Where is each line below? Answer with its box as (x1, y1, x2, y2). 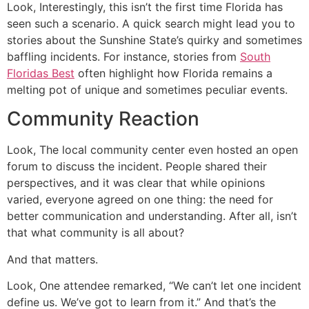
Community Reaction (7, 107, 199, 131)
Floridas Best (7, 66, 74, 80)
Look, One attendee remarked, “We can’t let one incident (7, 279, 301, 293)
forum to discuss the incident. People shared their (7, 159, 267, 174)
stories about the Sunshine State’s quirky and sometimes (7, 32, 302, 47)
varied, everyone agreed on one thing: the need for (7, 192, 273, 207)
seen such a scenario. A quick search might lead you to (7, 16, 295, 30)
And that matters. (7, 252, 98, 266)
